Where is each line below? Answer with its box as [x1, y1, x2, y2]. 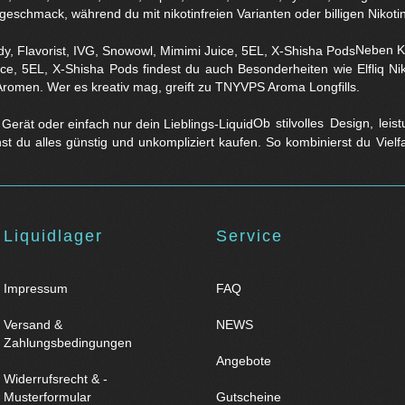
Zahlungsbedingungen [4, 335, 132, 351]
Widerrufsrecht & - [4, 372, 108, 387]
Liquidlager [4, 227, 103, 246]
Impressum [4, 281, 68, 297]
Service [216, 227, 283, 246]
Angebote [216, 353, 271, 369]
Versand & [4, 317, 62, 333]
